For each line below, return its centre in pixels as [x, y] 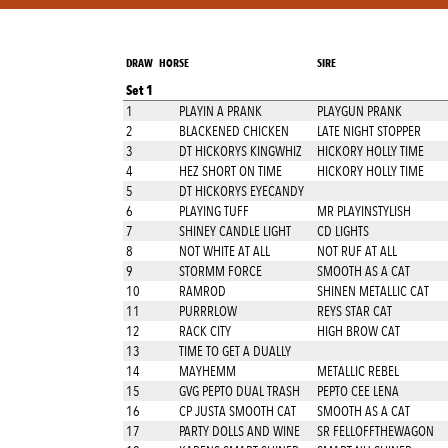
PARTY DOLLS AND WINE [238, 431]
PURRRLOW [206, 311]
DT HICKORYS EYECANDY [240, 191]
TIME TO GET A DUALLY [233, 351]
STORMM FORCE [219, 271]
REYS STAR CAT [354, 311]
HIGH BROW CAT [358, 331]
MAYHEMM [206, 371]
